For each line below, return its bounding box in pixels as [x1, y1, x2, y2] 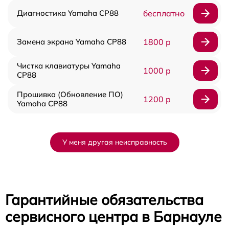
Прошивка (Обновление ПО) [17, 89, 123, 99]
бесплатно [143, 8, 185, 18]
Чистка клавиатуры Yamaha [17, 60, 121, 71]
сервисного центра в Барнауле [5, 207, 222, 225]
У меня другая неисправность [62, 137, 167, 147]
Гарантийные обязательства [5, 190, 203, 209]
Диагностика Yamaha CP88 [17, 8, 119, 18]
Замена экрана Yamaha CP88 [17, 36, 126, 47]
